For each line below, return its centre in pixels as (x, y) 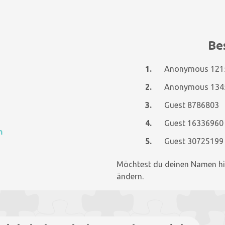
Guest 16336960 (194, 123)
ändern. (130, 176)
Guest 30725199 (194, 141)
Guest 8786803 (191, 105)
